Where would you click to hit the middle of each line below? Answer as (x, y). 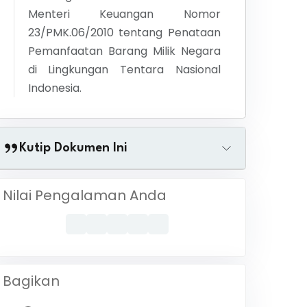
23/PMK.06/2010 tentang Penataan (124, 33)
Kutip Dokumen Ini (73, 148)
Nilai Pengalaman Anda (84, 195)
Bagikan (31, 281)
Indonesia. (54, 88)
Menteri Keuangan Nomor (124, 14)
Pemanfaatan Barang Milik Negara (124, 51)
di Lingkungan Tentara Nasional (124, 70)
